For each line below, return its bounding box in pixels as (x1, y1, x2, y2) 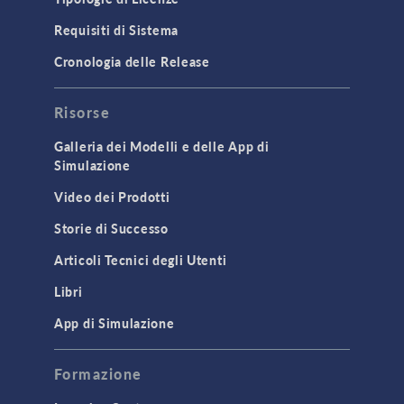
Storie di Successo (54, 219, 169, 238)
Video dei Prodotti (54, 188, 170, 207)
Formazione (54, 363, 142, 385)
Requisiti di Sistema (54, 21, 179, 40)
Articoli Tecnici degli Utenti (54, 251, 227, 270)
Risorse (54, 102, 111, 124)
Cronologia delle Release (54, 52, 210, 71)
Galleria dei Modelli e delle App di (54, 137, 270, 156)
